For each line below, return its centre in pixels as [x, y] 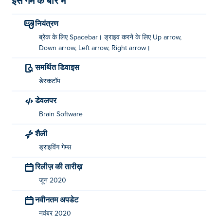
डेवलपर [48, 100]
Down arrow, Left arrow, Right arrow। [95, 48]
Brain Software [61, 114]
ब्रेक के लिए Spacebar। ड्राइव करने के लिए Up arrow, [110, 37]
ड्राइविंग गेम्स [55, 147]
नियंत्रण [50, 23]
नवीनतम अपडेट [59, 199]
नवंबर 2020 [55, 214]
